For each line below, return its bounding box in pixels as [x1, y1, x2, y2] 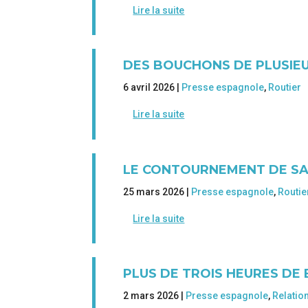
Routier [268, 82, 302, 93]
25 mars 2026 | [123, 186, 192, 197]
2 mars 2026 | [123, 290, 186, 302]
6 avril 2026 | [123, 82, 182, 93]
